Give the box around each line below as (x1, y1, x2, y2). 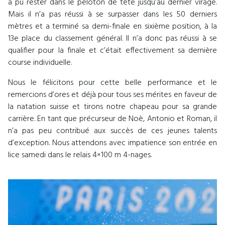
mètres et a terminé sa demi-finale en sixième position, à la (8, 20, 217, 34)
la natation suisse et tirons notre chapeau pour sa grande (8, 100, 217, 114)
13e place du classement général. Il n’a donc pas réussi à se (8, 32, 217, 46)
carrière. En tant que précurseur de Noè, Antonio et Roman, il (8, 113, 217, 126)
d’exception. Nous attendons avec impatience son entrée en (8, 137, 217, 150)
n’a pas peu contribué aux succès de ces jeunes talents (8, 125, 217, 138)
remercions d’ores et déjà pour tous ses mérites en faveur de (8, 88, 217, 102)
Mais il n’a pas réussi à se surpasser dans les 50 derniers (8, 8, 217, 22)
